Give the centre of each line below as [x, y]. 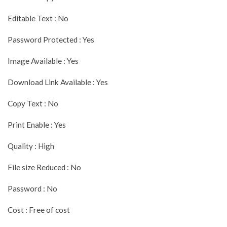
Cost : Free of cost [39, 210]
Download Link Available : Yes [58, 82]
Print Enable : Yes [37, 124]
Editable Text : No [38, 18]
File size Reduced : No [44, 167]
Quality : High [31, 146]
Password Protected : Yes [51, 39]
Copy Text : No [33, 103]
